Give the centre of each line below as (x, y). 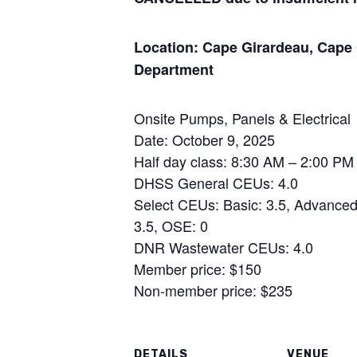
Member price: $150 (198, 268)
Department (174, 69)
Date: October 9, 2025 (204, 139)
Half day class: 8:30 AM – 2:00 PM (244, 161)
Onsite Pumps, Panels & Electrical (242, 118)
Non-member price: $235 (213, 290)
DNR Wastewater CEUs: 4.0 (224, 247)
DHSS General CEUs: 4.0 (216, 182)
